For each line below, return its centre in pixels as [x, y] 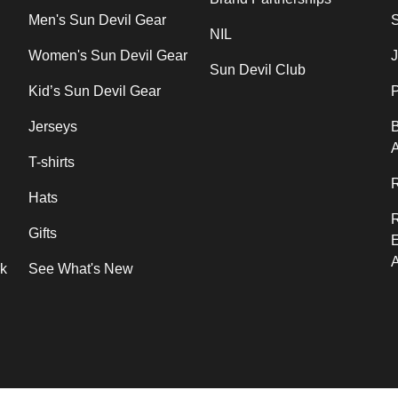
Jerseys [53, 126]
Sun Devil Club [258, 69]
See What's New [81, 268]
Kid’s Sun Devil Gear [95, 91]
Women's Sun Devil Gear [108, 55]
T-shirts [52, 162]
